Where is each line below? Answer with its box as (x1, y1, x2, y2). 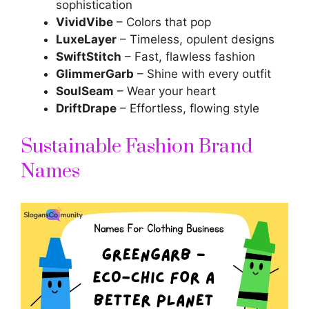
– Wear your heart (114, 83, 216, 98)
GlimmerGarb (56, 66, 134, 81)
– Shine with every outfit (134, 66, 271, 81)
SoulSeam (56, 83, 114, 98)
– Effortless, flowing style (117, 101, 259, 115)
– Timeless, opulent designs (117, 32, 275, 46)
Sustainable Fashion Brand (21, 134, 252, 159)
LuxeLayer (56, 32, 117, 46)
